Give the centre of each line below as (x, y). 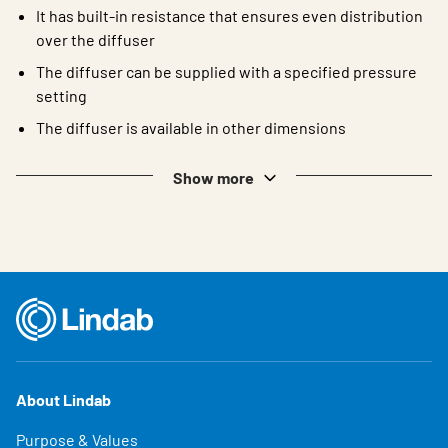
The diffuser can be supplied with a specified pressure (226, 71)
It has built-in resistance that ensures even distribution (229, 15)
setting (61, 95)
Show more (213, 177)
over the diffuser (95, 39)
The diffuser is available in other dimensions (191, 127)
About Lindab (63, 399)
